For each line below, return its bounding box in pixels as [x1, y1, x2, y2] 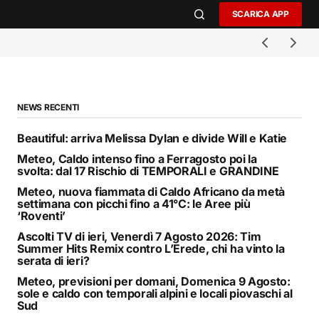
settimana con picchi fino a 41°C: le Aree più [17, 197, 251, 211]
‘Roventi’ [17, 209, 66, 224]
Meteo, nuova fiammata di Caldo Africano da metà [17, 184, 285, 199]
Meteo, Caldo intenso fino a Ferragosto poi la [17, 152, 257, 167]
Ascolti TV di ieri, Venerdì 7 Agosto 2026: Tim [17, 229, 261, 244]
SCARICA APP [231, 9, 289, 20]
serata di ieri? [17, 253, 90, 268]
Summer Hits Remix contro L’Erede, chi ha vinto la [17, 241, 285, 256]
